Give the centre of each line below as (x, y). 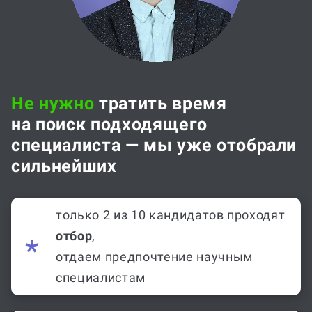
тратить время (161, 86)
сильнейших (64, 149)
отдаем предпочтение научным (154, 240)
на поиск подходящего (109, 107)
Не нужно (53, 86)
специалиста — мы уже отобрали (154, 128)
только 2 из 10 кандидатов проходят (171, 198)
